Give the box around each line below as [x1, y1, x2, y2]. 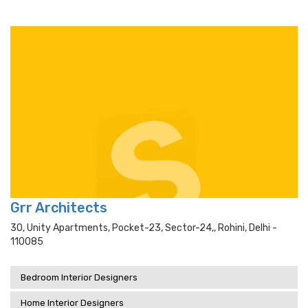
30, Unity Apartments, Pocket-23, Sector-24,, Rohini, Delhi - [10, 222, 277, 234]
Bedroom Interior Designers [21, 272, 137, 283]
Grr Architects [10, 199, 107, 216]
